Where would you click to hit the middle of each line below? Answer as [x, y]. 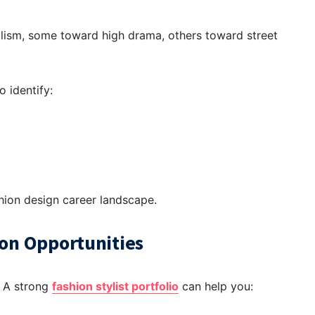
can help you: [216, 287]
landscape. [127, 200]
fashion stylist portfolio [115, 287]
